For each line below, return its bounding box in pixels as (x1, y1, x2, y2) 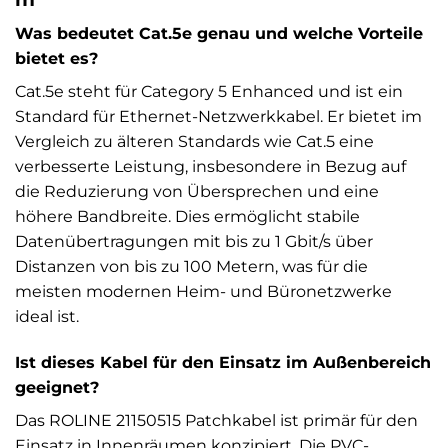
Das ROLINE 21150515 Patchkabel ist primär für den (15, 410, 418, 430)
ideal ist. (15, 307, 79, 327)
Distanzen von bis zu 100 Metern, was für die (15, 257, 368, 277)
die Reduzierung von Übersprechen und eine (15, 182, 379, 202)
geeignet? (15, 377, 99, 397)
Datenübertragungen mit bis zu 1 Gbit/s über (15, 232, 373, 252)
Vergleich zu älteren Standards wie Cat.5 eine (15, 132, 374, 152)
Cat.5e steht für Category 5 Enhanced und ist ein (15, 82, 403, 102)
